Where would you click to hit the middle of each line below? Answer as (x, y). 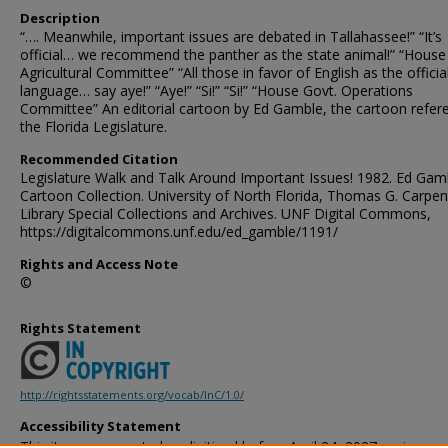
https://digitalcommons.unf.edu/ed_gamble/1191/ (179, 231)
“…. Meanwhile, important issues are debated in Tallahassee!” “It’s (231, 36)
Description (60, 18)
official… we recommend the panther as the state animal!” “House (233, 54)
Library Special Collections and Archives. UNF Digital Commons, (225, 213)
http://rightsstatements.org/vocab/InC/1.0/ (132, 395)
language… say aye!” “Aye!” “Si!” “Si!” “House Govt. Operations (216, 90)
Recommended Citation (99, 159)
